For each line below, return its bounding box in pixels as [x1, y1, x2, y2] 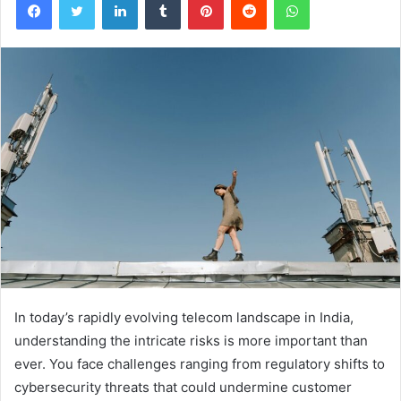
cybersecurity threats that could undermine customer [14, 378, 352, 396]
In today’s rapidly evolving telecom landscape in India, [14, 308, 354, 326]
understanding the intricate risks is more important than [14, 331, 368, 349]
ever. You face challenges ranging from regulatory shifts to [14, 354, 385, 372]
